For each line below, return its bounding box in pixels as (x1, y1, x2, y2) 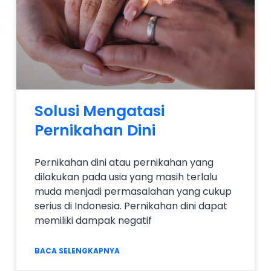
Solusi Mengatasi (34, 100, 165, 122)
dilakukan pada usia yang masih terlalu (34, 170, 217, 184)
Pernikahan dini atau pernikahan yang (34, 155, 214, 170)
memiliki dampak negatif (34, 214, 152, 228)
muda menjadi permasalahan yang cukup (34, 184, 232, 199)
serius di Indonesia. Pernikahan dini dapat (34, 199, 227, 214)
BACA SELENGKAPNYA (34, 246, 120, 256)
